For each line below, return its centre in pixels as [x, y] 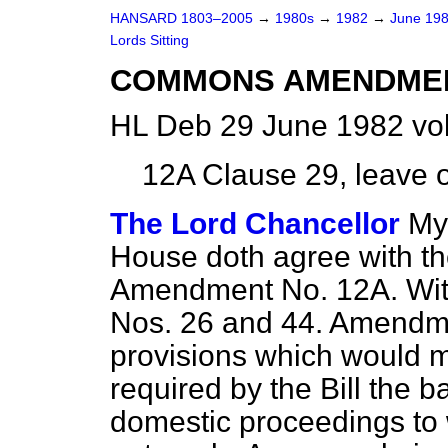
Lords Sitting [149, 40]
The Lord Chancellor [255, 223]
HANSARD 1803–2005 [181, 18]
